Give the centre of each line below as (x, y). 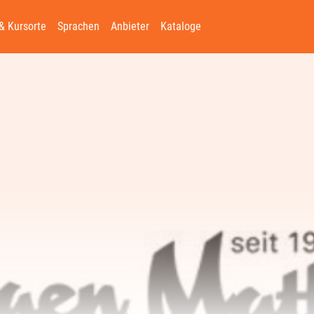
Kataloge (180, 26)
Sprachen (78, 26)
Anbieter (130, 26)
